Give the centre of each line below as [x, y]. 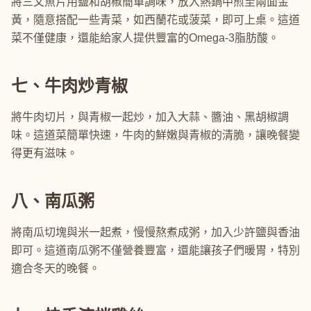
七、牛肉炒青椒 [69, 86]
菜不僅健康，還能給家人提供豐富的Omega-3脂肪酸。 [145, 38]
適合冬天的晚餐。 [56, 268]
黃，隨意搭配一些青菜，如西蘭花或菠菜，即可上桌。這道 [155, 20]
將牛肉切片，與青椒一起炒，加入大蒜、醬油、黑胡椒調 [150, 117]
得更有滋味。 [44, 153]
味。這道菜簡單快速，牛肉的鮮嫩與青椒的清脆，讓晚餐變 [155, 135]
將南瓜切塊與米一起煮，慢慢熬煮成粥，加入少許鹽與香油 [155, 232]
